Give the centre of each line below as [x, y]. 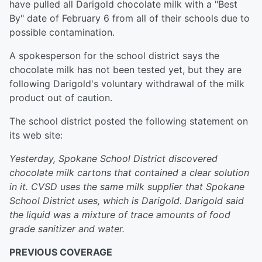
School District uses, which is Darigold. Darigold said [127, 201]
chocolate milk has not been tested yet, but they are [125, 70]
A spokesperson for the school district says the [114, 56]
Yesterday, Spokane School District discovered [113, 158]
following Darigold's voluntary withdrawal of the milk [127, 84]
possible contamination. [63, 32]
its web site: [36, 135]
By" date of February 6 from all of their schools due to [130, 18]
